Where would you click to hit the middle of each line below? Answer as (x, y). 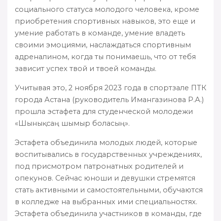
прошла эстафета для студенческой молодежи (104, 111)
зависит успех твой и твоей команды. (86, 68)
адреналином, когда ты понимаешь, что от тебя (105, 56)
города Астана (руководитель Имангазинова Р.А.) (109, 99)
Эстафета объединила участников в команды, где (108, 213)
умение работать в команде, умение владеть (100, 33)
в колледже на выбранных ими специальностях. (106, 202)
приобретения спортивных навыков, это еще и (105, 21)
